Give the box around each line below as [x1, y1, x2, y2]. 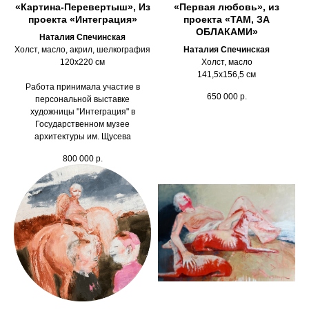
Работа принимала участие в [25, 82, 140, 92]
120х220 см [60, 57, 105, 68]
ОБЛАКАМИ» [195, 26, 258, 38]
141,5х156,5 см [197, 70, 256, 80]
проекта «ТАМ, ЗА [183, 14, 270, 26]
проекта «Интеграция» [28, 14, 137, 26]
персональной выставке [35, 94, 130, 105]
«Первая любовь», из [174, 1, 279, 13]
